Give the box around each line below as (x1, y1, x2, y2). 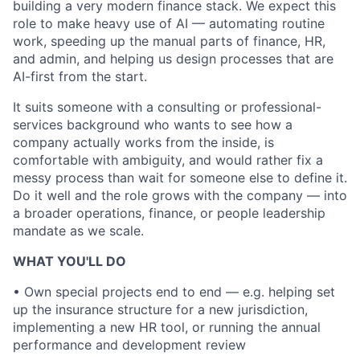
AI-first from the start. (13, 68, 147, 84)
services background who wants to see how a (13, 117, 292, 133)
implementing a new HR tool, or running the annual (13, 319, 321, 335)
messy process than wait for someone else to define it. (13, 170, 347, 186)
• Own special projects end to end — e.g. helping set (13, 284, 335, 300)
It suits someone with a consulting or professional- (13, 99, 321, 115)
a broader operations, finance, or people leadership (13, 205, 325, 221)
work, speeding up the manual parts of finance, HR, (13, 33, 325, 49)
